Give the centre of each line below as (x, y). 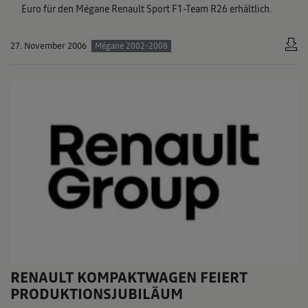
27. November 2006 (48, 45)
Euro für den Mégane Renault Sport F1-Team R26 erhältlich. (146, 9)
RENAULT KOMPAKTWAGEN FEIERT (129, 278)
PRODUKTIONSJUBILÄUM (97, 294)
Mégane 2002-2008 (131, 46)
